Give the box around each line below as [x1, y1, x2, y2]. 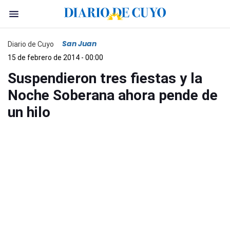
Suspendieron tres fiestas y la [8, 70, 202, 87]
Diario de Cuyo [8, 40, 54, 48]
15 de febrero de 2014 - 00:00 [8, 53, 103, 62]
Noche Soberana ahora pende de [8, 87, 218, 104]
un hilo [8, 104, 50, 121]
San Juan [62, 39, 97, 49]
